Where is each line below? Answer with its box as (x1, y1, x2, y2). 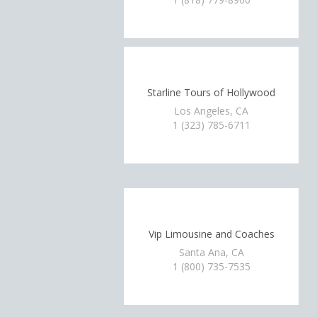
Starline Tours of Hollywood (147, 86, 276, 99)
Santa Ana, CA (178, 245, 244, 259)
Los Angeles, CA (174, 103, 249, 117)
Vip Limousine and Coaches (148, 227, 275, 241)
